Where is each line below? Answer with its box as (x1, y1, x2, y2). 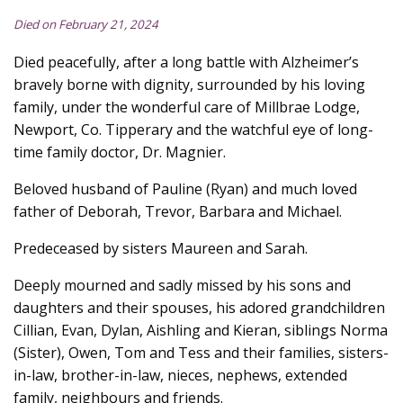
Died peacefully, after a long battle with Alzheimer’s (13, 52, 359, 72)
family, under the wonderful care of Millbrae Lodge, (13, 97, 360, 117)
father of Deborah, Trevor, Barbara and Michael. (13, 201, 342, 221)
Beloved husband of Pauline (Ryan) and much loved (13, 179, 357, 199)
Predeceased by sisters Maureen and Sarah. (13, 238, 308, 258)
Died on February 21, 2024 (13, 16, 158, 32)
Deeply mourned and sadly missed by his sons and (13, 275, 351, 295)
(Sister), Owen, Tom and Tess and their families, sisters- (13, 343, 389, 363)
